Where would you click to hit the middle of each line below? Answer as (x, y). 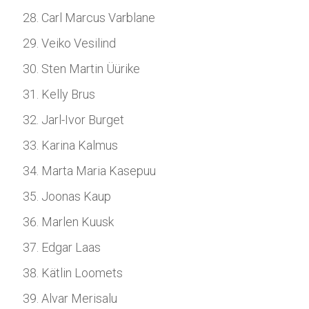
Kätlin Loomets (82, 273)
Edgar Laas (71, 247)
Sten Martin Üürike (91, 69)
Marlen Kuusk (78, 222)
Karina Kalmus (80, 145)
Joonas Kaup (76, 196)
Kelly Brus (68, 94)
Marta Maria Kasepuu (99, 171)
